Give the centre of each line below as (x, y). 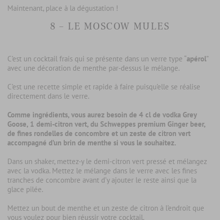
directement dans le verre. (48, 96)
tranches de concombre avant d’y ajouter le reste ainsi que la (102, 180)
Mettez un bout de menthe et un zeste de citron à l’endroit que (106, 208)
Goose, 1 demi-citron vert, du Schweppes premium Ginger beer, (106, 124)
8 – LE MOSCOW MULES (110, 27)
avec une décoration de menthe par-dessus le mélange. (94, 68)
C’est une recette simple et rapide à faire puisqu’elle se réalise (104, 87)
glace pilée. (25, 190)
